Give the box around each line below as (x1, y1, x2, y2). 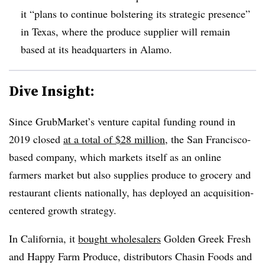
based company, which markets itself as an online (9, 149, 221, 164)
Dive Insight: (9, 80, 95, 101)
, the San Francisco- (165, 131, 251, 146)
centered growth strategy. (9, 202, 117, 217)
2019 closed (9, 131, 63, 146)
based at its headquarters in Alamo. (21, 41, 172, 56)
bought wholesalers (78, 231, 161, 245)
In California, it (9, 231, 78, 245)
